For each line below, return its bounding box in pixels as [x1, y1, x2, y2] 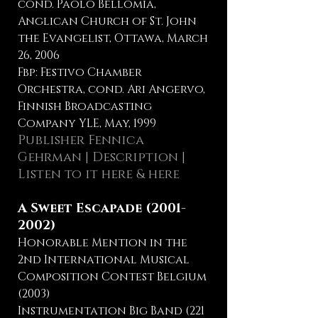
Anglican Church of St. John [18, 13, 197, 29]
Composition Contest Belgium [18, 269, 207, 285]
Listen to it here [18, 166, 136, 183]
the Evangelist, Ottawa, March [18, 31, 208, 46]
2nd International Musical [18, 252, 190, 268]
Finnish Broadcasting [18, 99, 152, 114]
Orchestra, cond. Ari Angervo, [18, 82, 205, 97]
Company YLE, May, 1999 [18, 116, 156, 131]
